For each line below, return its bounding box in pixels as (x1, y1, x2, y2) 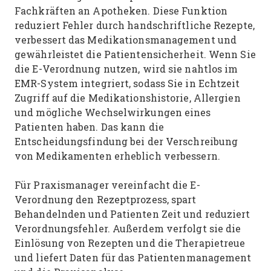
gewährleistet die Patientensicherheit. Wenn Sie (15, 48, 256, 60)
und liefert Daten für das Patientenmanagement (15, 251, 252, 264)
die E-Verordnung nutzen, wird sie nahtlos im (15, 62, 238, 75)
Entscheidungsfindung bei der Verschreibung (15, 135, 238, 148)
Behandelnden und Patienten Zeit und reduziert (15, 207, 250, 220)
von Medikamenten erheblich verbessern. (15, 149, 220, 162)
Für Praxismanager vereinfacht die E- (15, 178, 200, 191)
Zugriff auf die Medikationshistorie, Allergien (15, 91, 241, 104)
